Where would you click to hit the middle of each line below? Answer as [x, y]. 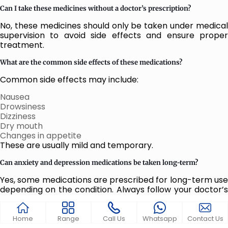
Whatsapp [160, 219]
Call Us [114, 219]
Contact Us [205, 219]
